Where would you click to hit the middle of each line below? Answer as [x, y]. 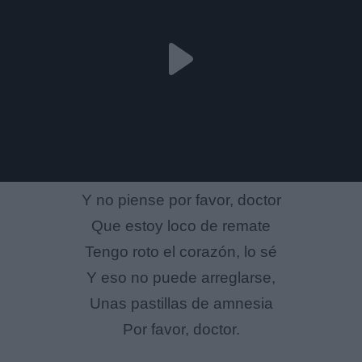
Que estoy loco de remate [181, 225]
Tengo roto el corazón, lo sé [181, 251]
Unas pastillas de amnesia [181, 303]
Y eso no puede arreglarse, [181, 277]
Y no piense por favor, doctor [181, 200]
